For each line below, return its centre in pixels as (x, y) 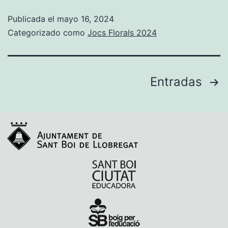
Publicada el (32, 19)
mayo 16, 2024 (85, 19)
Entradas (178, 82)
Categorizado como (48, 33)
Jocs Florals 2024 (122, 33)
